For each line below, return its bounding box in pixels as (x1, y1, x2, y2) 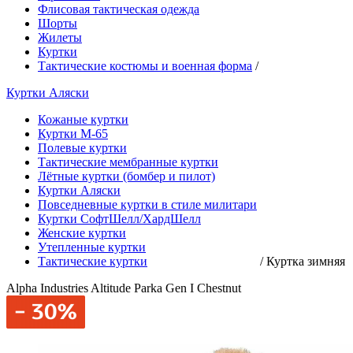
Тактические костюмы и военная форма (38, 59, 252, 72)
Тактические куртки (38, 255, 147, 268)
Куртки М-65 (38, 127, 108, 140)
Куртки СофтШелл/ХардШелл (38, 212, 201, 225)
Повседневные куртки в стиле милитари (38, 198, 257, 211)
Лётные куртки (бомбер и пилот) (38, 169, 215, 183)
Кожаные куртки (38, 113, 128, 126)
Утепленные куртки (38, 240, 146, 254)
